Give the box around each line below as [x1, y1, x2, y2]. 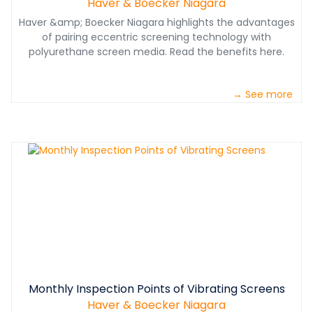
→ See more [233, 87, 293, 102]
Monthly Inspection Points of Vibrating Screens [28, 281, 285, 298]
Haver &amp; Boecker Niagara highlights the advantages [18, 15, 295, 30]
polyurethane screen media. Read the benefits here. [29, 45, 284, 59]
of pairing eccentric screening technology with [42, 30, 271, 45]
